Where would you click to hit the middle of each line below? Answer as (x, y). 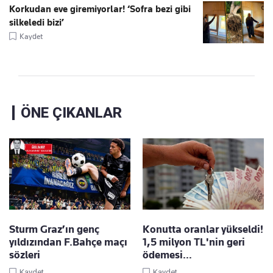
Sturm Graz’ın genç (54, 229)
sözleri (25, 255)
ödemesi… (167, 255)
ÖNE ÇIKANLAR (71, 113)
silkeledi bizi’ (37, 23)
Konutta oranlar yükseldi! (203, 229)
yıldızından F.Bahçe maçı (68, 242)
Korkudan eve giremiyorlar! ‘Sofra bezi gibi (100, 9)
